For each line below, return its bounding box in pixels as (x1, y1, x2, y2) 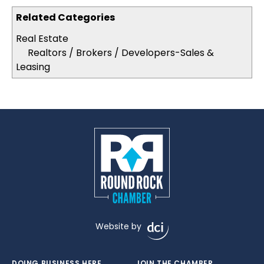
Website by (95, 220, 141, 232)
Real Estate (16, 32, 68, 45)
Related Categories (16, 11, 115, 24)
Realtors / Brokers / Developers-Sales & (28, 46, 214, 60)
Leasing (16, 60, 50, 74)
